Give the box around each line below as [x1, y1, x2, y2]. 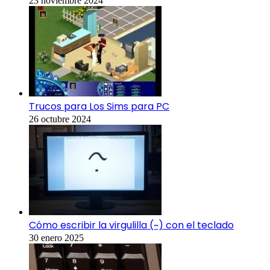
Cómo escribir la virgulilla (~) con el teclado [29, 218, 234, 233]
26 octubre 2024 [29, 114, 91, 125]
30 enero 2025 [29, 233, 84, 243]
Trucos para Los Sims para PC [29, 99, 169, 114]
